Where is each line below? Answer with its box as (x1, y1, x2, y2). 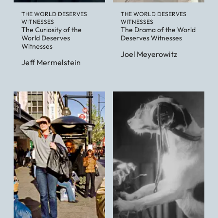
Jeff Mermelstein (21, 57, 81, 67)
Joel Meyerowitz (121, 49, 177, 59)
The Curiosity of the (21, 25, 82, 34)
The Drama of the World (121, 25, 196, 34)
